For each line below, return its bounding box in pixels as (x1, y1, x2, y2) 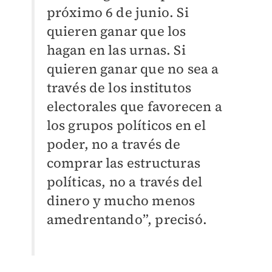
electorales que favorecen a (46, 97, 222, 116)
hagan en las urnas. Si (46, 41, 186, 59)
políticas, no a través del (46, 172, 203, 191)
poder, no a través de (46, 135, 181, 154)
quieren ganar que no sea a (46, 59, 219, 78)
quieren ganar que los (46, 22, 186, 41)
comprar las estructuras (46, 154, 201, 172)
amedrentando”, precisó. (46, 210, 208, 229)
